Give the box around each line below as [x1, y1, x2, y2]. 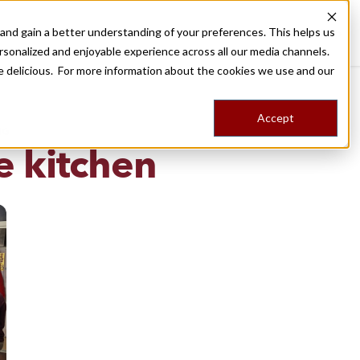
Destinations [112, 26, 185, 41]
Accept [257, 111, 294, 125]
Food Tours [190, 26, 252, 41]
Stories [251, 26, 288, 41]
